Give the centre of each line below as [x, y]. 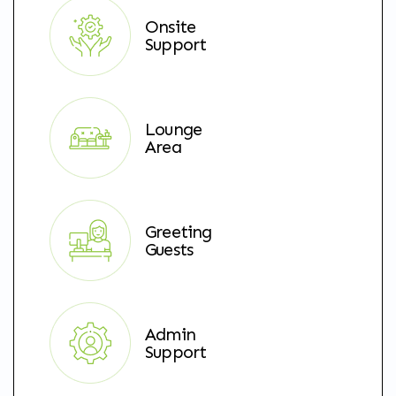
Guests [169, 249]
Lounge [174, 129]
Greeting [179, 231]
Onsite [171, 26]
